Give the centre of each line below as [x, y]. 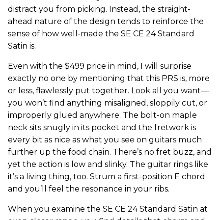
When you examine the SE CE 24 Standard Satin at [108, 209]
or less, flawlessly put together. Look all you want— [108, 91]
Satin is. [22, 46]
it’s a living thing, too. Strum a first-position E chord [107, 177]
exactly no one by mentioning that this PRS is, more [109, 79]
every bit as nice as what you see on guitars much [105, 140]
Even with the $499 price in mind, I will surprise [100, 66]
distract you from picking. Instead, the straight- [99, 9]
